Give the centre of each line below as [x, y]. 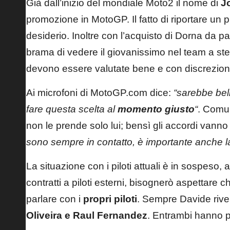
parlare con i [55, 199]
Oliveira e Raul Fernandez [87, 215]
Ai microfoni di [58, 92]
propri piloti [110, 199]
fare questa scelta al [72, 109]
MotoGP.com [120, 92]
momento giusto [156, 109]
